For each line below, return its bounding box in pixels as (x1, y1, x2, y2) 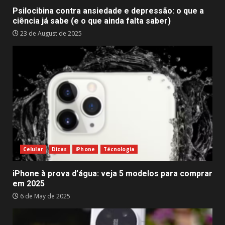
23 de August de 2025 (19, 29, 82, 38)
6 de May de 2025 (19, 192, 70, 200)
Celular (23, 146, 43, 153)
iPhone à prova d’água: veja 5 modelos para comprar (13, 169, 212, 178)
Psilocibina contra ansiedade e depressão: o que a (13, 6, 204, 16)
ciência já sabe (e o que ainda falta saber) (13, 16, 171, 26)
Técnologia (103, 146, 135, 153)
